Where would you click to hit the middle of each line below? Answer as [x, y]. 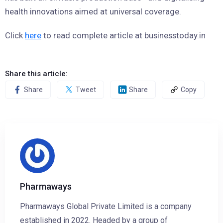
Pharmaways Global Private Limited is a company [106, 207]
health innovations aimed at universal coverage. [93, 12]
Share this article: [36, 74]
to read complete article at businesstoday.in [123, 36]
